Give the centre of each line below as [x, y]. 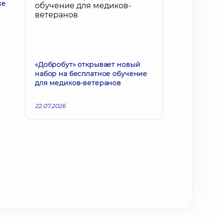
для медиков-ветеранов [78, 83]
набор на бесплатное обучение [91, 74]
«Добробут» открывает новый [88, 64]
